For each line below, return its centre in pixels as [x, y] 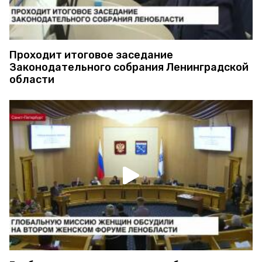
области [32, 80]
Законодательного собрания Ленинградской [129, 68]
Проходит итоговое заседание [91, 55]
